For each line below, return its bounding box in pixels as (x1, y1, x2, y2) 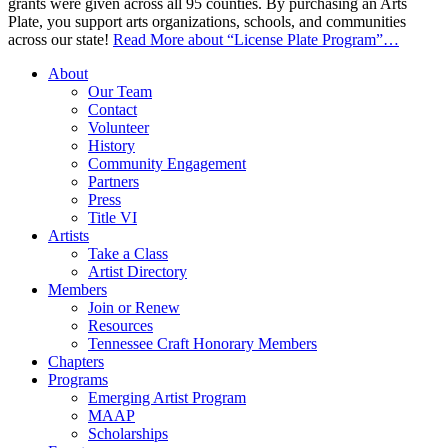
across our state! (8, 31, 113, 49)
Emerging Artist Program (88, 389, 246, 407)
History (88, 137, 135, 155)
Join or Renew (88, 299, 180, 317)
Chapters (48, 353, 104, 371)
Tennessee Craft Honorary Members (88, 335, 317, 353)
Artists (48, 227, 89, 245)
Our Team (88, 83, 152, 101)
